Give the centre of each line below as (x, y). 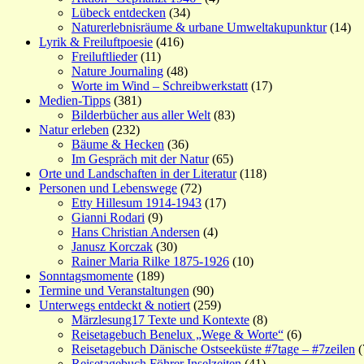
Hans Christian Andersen (136, 232)
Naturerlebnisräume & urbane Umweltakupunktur (199, 27)
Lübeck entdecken (119, 13)
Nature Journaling (117, 71)
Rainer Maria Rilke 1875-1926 (150, 261)
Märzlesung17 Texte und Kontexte (160, 320)
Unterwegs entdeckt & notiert (115, 305)
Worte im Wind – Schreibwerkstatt (160, 86)
